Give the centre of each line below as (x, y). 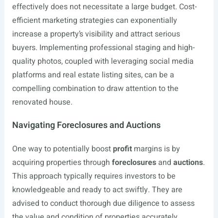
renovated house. (42, 102)
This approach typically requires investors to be (94, 176)
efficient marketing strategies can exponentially (94, 20)
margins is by (156, 149)
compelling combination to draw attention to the (95, 89)
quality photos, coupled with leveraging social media (103, 61)
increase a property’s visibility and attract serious (96, 34)
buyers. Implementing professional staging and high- (103, 48)
